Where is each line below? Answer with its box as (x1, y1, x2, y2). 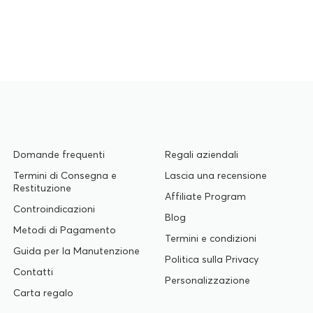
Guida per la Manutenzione (13, 245, 140, 257)
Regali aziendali (164, 148, 238, 161)
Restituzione (13, 182, 71, 194)
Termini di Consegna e (13, 169, 117, 182)
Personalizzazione (164, 274, 250, 286)
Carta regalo (13, 286, 73, 299)
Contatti (13, 265, 53, 278)
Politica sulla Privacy (164, 253, 259, 265)
